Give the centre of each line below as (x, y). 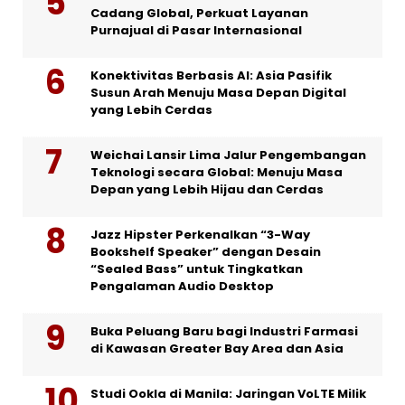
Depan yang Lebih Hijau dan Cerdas (207, 190)
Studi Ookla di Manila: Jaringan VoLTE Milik (228, 394)
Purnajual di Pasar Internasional (196, 31)
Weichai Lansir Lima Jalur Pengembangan (228, 155)
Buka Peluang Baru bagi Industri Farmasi (224, 332)
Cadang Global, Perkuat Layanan (199, 14)
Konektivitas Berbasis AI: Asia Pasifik (211, 76)
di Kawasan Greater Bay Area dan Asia (217, 349)
